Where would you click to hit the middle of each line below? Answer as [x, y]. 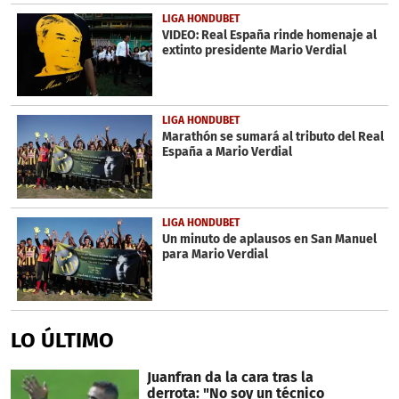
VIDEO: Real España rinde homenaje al [269, 35]
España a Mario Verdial [227, 152]
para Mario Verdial [215, 255]
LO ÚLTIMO [62, 340]
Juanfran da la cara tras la [230, 377]
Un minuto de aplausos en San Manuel [269, 240]
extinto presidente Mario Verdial [254, 50]
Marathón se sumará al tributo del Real [273, 137]
